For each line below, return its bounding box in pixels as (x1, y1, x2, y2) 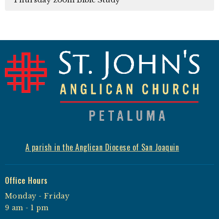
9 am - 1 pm (5, 203, 49, 213)
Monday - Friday (5, 192, 70, 201)
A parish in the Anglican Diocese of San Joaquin (25, 141, 179, 153)
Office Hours (5, 174, 48, 186)
